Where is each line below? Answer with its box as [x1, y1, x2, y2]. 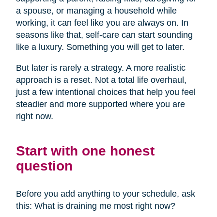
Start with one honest [15, 143, 155, 159]
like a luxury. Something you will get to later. [15, 42, 185, 52]
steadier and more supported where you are [15, 99, 185, 109]
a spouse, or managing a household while [15, 6, 177, 16]
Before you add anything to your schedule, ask [15, 189, 195, 199]
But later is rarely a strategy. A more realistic [15, 63, 186, 73]
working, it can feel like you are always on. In [15, 18, 188, 28]
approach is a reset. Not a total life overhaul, [15, 75, 186, 85]
